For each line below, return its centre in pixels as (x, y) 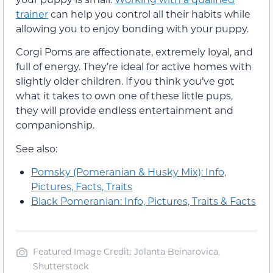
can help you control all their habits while (149, 13)
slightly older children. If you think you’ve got (125, 81)
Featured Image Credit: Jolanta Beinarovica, (126, 252)
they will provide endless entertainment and (125, 110)
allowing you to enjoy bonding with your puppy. (132, 28)
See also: (37, 148)
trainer (32, 13)
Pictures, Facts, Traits (82, 186)
